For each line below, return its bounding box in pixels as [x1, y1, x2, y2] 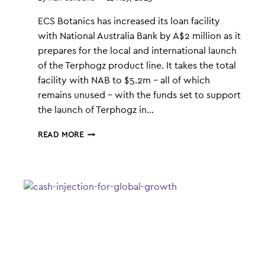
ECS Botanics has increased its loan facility [38, 16, 220, 26]
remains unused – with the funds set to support [38, 90, 241, 100]
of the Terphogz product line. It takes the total [38, 60, 236, 70]
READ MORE [38, 131, 84, 139]
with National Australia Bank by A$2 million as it [38, 31, 241, 41]
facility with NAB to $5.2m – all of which [38, 75, 210, 85]
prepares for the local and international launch [38, 46, 237, 56]
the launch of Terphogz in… [38, 105, 154, 115]
